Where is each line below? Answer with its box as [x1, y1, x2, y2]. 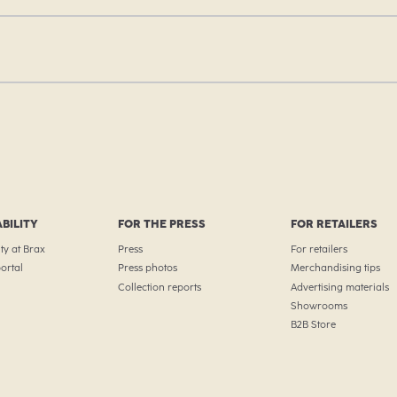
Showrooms [290, 300, 347, 313]
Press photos [118, 261, 178, 275]
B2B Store [290, 318, 336, 331]
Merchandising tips [290, 261, 380, 275]
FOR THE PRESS [118, 217, 206, 231]
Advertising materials [290, 280, 389, 293]
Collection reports [118, 280, 202, 293]
